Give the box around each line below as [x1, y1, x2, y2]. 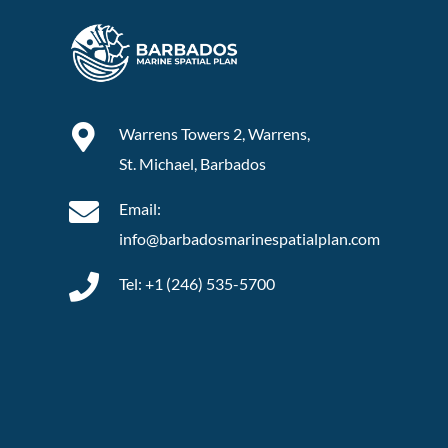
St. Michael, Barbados [118, 154, 266, 174]
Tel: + [118, 274, 154, 294]
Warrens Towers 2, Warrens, [118, 124, 310, 144]
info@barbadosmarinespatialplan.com [118, 229, 380, 249]
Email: [118, 199, 161, 219]
